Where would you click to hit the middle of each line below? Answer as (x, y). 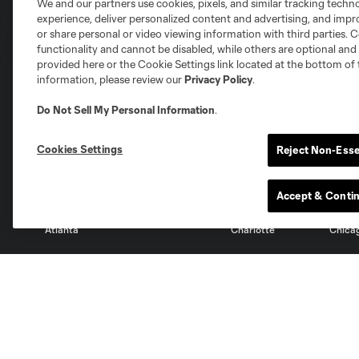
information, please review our (111, 79)
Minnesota (252, 331)
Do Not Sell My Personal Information (126, 110)
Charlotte (252, 230)
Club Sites (50, 121)
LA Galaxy (62, 331)
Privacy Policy (218, 79)
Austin (157, 223)
